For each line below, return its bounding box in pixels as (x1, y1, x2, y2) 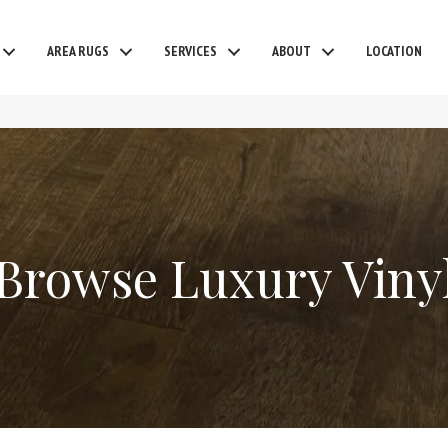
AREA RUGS (47, 42, 109, 60)
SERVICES (164, 42, 217, 60)
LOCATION (366, 42, 422, 60)
